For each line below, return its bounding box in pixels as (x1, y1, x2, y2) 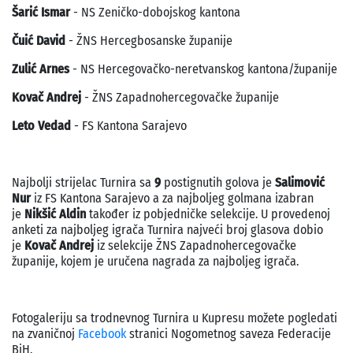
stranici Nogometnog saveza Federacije (126, 326, 331, 342)
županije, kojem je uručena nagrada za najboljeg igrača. (12, 254, 302, 269)
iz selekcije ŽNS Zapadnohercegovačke (94, 238, 296, 254)
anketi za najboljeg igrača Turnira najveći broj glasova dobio (12, 222, 323, 238)
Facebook (78, 326, 126, 342)
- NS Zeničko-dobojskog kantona (70, 5, 240, 20)
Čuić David (12, 33, 65, 49)
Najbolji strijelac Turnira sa (12, 175, 154, 191)
